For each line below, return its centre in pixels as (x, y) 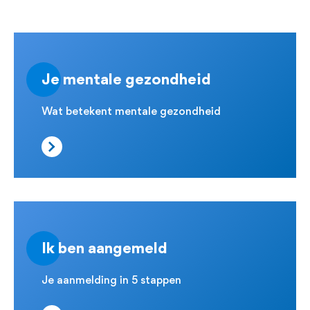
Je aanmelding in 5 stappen (111, 281)
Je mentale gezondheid (126, 81)
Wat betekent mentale (101, 112)
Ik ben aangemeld (104, 249)
